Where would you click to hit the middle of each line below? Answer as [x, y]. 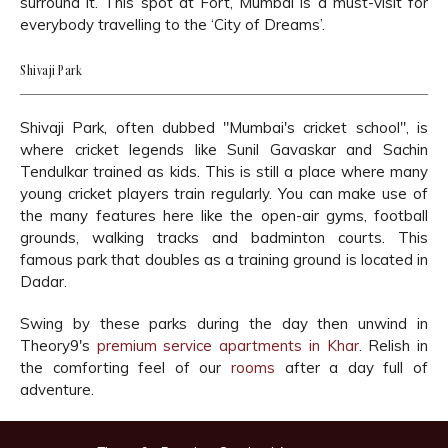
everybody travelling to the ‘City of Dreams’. [172, 24]
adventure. [57, 389]
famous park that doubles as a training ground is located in [224, 259]
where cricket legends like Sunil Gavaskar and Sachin [224, 149]
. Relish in [393, 345]
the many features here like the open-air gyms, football [224, 215]
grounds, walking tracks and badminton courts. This [224, 237]
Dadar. [43, 281]
